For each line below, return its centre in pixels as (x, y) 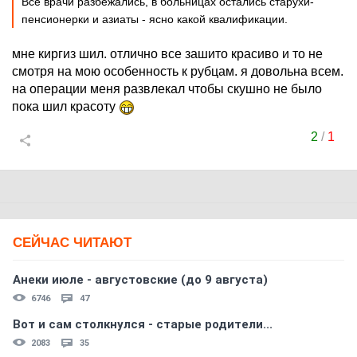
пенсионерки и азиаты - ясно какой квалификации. (155, 19)
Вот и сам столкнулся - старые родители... (143, 324)
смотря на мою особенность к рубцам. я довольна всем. (178, 71)
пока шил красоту (65, 106)
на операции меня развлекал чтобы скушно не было (167, 89)
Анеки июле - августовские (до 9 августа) (140, 280)
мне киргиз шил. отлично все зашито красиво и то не (167, 54)
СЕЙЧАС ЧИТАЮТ (72, 243)
